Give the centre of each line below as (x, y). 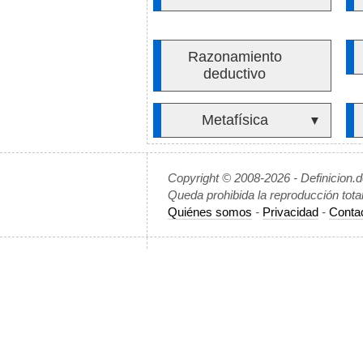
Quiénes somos (210, 212)
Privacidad (290, 212)
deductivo (235, 74)
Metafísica (235, 120)
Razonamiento (235, 57)
